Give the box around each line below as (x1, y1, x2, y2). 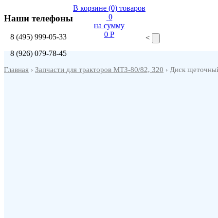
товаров (119, 4, 145, 12)
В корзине (73, 4, 107, 12)
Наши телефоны (4, 13, 73, 23)
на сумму (94, 21, 125, 30)
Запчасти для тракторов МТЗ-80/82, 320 (35, 66, 163, 74)
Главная (4, 66, 29, 74)
